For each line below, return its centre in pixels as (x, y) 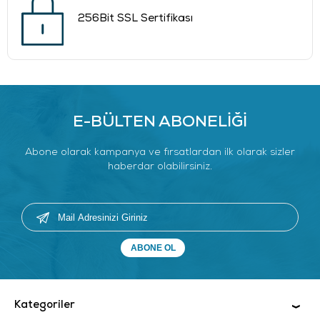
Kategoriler (45, 306)
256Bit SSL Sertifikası (135, 19)
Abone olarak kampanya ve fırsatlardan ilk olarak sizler (160, 153)
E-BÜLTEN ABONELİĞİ (160, 123)
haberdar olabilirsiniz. (160, 167)
